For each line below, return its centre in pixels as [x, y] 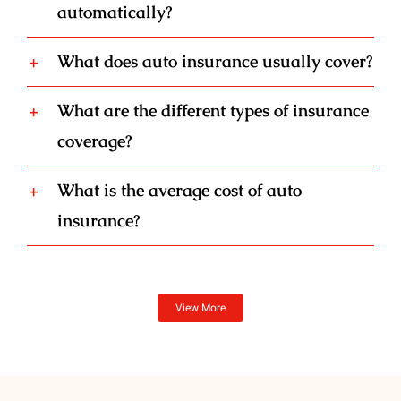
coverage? [94, 141]
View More [200, 308]
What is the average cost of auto [179, 191]
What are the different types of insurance [213, 111]
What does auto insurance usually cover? [214, 62]
